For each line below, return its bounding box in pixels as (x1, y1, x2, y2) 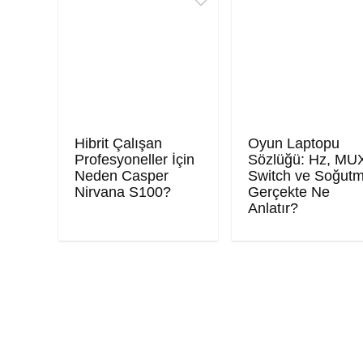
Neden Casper (75, 167, 169, 184)
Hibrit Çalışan (75, 135, 163, 152)
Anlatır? (248, 199, 299, 216)
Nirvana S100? (75, 183, 172, 200)
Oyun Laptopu (248, 135, 340, 152)
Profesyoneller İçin (75, 151, 195, 168)
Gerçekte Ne (248, 183, 331, 200)
